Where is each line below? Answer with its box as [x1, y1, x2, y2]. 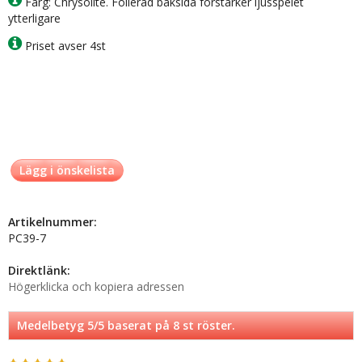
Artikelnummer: [8, 214, 97, 230]
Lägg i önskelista [19, 162, 115, 179]
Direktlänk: [8, 263, 70, 279]
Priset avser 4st [22, 38, 106, 54]
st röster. [179, 318, 235, 334]
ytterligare [8, 11, 61, 27]
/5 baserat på [94, 318, 173, 334]
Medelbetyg [17, 318, 87, 334]
